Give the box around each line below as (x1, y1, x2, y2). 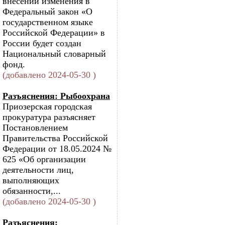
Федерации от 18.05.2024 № (3, 144, 111, 154)
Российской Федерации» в (3, 28, 105, 38)
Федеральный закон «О (3, 7, 92, 17)
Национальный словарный (3, 49, 106, 59)
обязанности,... (3, 186, 61, 196)
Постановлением (3, 123, 68, 133)
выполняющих (3, 175, 59, 185)
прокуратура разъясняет (3, 112, 95, 122)
